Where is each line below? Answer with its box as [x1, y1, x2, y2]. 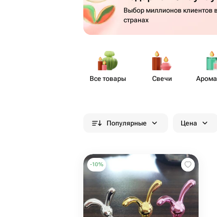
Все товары [89, 75, 126, 82]
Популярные [107, 119, 147, 127]
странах [124, 16, 149, 24]
